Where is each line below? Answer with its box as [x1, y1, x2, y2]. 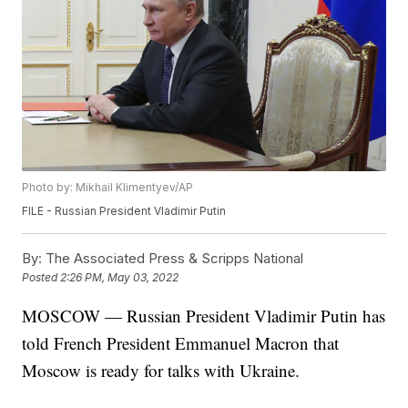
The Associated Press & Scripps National [42, 250, 304, 268]
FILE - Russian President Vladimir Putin [22, 204, 227, 219]
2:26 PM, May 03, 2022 [60, 270, 179, 285]
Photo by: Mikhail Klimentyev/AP [22, 180, 194, 195]
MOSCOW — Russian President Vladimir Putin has [22, 304, 386, 328]
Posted [22, 270, 61, 285]
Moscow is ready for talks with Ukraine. [22, 359, 301, 382]
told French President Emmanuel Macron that [22, 331, 340, 355]
